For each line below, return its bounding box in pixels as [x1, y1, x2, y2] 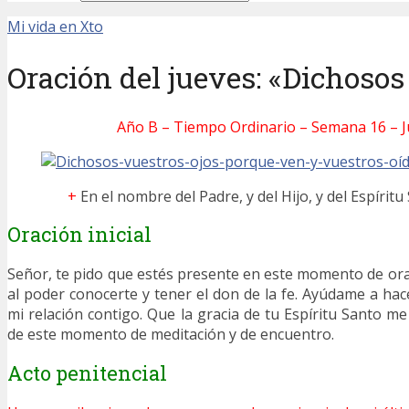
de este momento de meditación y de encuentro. [7, 324, 334, 345]
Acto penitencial [7, 359, 167, 386]
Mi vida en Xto [7, 16, 103, 37]
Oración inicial [7, 221, 152, 248]
